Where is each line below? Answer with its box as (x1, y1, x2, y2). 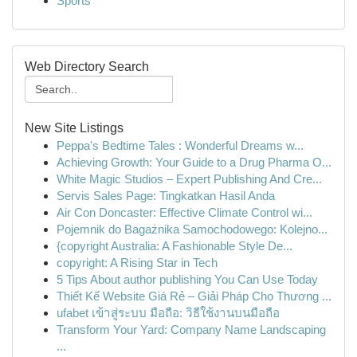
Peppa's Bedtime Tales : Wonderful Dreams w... (57, 139, 304, 152)
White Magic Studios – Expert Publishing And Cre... (57, 172, 322, 186)
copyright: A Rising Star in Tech (57, 256, 218, 269)
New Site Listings (25, 121, 124, 135)
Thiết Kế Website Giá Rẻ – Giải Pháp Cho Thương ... (57, 289, 331, 303)
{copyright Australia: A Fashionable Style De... (57, 239, 292, 253)
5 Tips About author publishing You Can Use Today (57, 273, 318, 286)
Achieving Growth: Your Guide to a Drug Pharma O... (57, 155, 331, 169)
